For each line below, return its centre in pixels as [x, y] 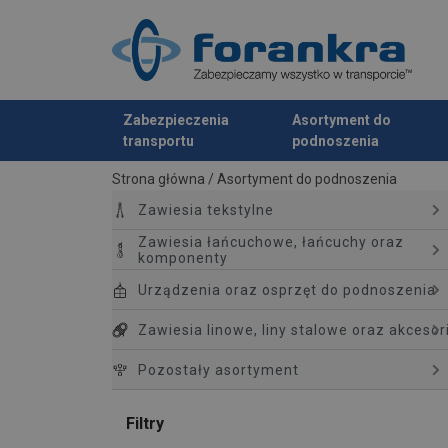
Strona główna [158, 179]
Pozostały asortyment [218, 369]
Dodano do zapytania [185, 161]
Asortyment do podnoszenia [307, 179]
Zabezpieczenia [176, 119]
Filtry [145, 424]
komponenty [183, 257]
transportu [159, 140]
